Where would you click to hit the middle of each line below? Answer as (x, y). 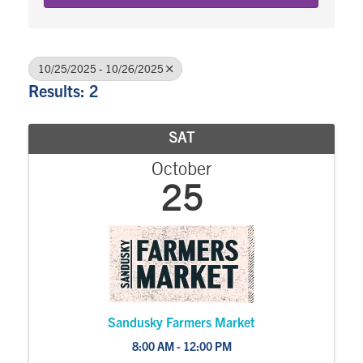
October (181, 171)
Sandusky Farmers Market (181, 322)
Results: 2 (63, 91)
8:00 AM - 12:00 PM (181, 346)
